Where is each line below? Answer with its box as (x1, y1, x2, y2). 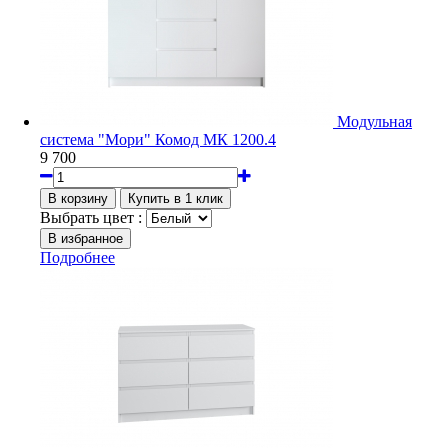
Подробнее (40, 248, 115, 266)
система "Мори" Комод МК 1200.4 (40, 130, 276, 148)
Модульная (337, 112, 412, 130)
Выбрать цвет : (40, 208, 142, 226)
